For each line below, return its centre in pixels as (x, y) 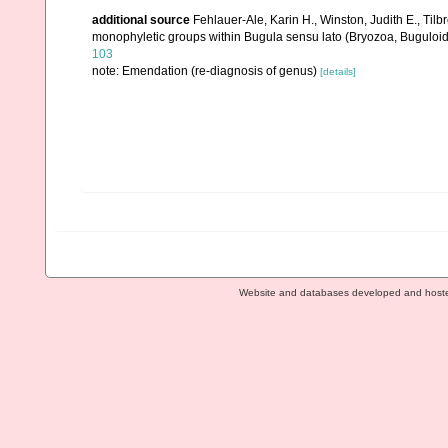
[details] (338, 71)
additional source (141, 20)
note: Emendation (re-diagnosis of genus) (206, 71)
